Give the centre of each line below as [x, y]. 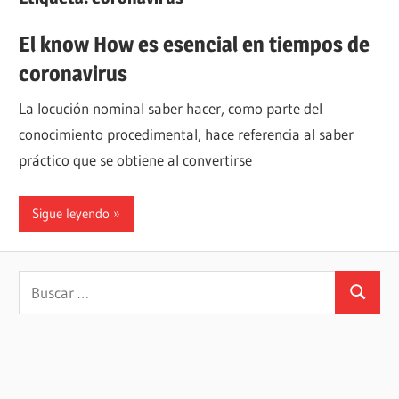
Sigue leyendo [71, 214]
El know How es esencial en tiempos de [195, 44]
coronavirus [73, 73]
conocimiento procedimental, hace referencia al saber [187, 134]
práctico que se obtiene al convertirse [136, 160]
